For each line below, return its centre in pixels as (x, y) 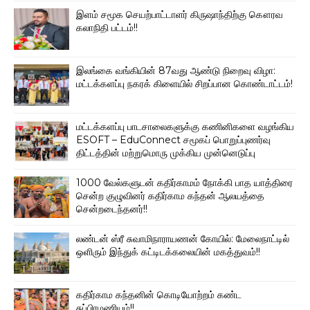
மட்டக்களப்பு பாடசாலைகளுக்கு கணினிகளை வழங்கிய (185, 127)
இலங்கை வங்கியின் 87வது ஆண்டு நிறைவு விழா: (176, 71)
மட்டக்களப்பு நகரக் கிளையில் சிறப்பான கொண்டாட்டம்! (184, 84)
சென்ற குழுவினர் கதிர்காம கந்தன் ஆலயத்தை (170, 196)
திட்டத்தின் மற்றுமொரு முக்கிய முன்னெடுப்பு (166, 153)
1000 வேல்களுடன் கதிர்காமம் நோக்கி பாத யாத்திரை (184, 183)
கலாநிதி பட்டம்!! (107, 28)
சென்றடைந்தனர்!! (112, 209)
